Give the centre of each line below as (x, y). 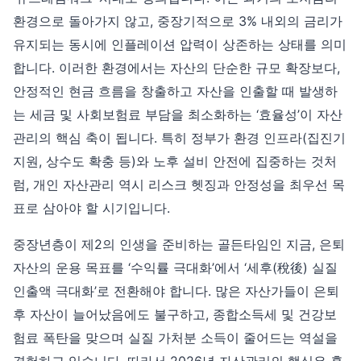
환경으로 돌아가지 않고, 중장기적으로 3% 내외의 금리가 (178, 21)
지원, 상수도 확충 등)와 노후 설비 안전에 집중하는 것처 (175, 161)
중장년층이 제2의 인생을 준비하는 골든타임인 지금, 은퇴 (179, 244)
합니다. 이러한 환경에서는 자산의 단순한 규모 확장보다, (176, 67)
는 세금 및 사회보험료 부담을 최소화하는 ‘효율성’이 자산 (178, 114)
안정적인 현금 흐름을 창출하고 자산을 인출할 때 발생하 (175, 91)
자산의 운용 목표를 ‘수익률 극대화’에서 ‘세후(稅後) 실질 (175, 267)
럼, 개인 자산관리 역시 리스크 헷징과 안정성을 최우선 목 (179, 184)
